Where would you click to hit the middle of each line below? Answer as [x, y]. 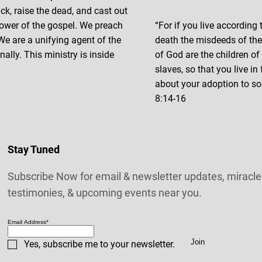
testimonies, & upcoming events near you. [105, 193]
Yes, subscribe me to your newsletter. [100, 244]
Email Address [27, 222]
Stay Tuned [34, 149]
